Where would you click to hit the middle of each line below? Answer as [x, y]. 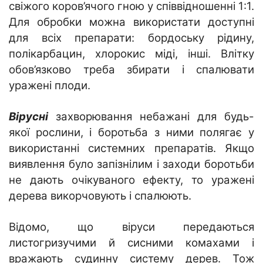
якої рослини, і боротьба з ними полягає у [131, 132]
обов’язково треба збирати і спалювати [131, 69]
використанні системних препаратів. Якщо [131, 148]
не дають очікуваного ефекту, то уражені [131, 180]
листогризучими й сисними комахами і [131, 242]
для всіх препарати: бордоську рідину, [131, 38]
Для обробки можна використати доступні [131, 22]
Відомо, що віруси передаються [131, 227]
